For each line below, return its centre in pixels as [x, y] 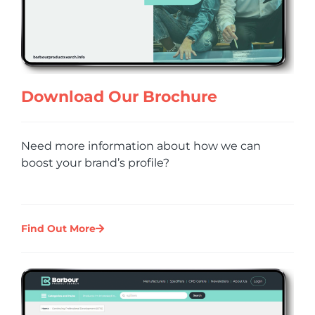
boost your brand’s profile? [95, 163]
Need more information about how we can [141, 146]
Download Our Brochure [119, 97]
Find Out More [58, 229]
